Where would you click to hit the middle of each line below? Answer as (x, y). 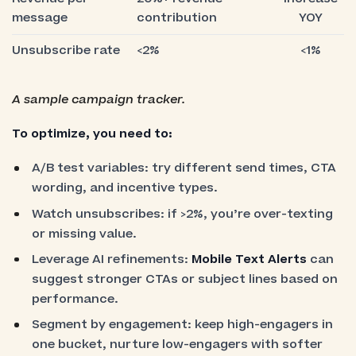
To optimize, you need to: (92, 134)
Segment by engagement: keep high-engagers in (183, 325)
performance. (75, 299)
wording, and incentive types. (125, 188)
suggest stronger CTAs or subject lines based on (185, 279)
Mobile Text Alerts (250, 259)
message (39, 17)
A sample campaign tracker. (98, 99)
